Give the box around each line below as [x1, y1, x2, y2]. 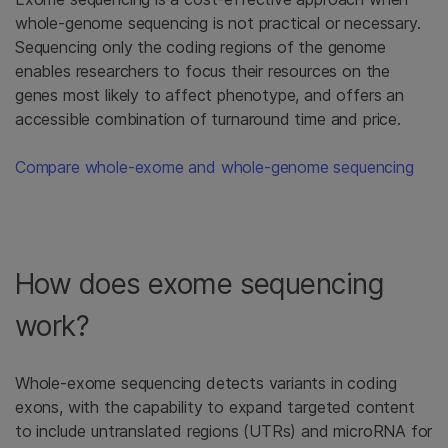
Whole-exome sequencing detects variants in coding [15, 373, 397, 394]
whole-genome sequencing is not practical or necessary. [15, 13, 421, 34]
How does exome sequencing [15, 267, 384, 302]
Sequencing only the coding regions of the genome [15, 37, 386, 58]
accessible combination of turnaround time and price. [15, 109, 401, 130]
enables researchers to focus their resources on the [15, 61, 391, 82]
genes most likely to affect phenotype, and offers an [15, 85, 404, 106]
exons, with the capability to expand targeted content [15, 397, 415, 418]
